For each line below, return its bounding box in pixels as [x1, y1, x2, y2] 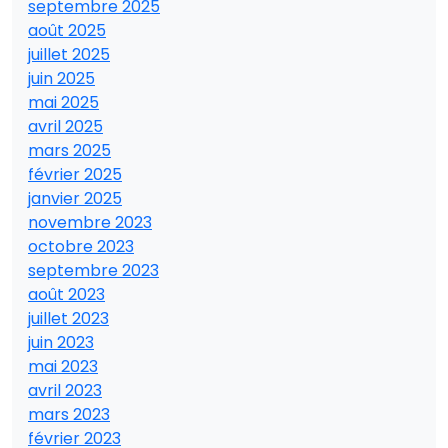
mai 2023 [28, 355, 98, 378]
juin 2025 [28, 67, 95, 90]
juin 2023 [28, 331, 94, 354]
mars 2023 [28, 403, 110, 426]
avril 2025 [28, 115, 103, 138]
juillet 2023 [28, 307, 109, 330]
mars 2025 [28, 139, 111, 162]
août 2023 [28, 283, 105, 306]
